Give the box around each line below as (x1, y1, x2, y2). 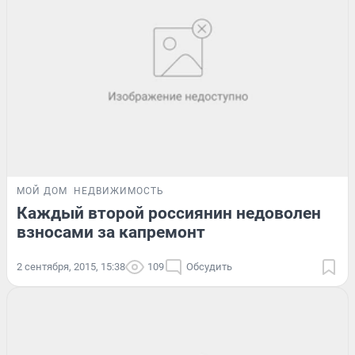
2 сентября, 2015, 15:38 (17, 261, 125, 273)
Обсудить (186, 261, 232, 273)
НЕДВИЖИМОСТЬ (74, 185, 164, 197)
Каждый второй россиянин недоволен (17, 204, 321, 223)
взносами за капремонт (17, 223, 205, 242)
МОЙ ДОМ (17, 185, 67, 197)
